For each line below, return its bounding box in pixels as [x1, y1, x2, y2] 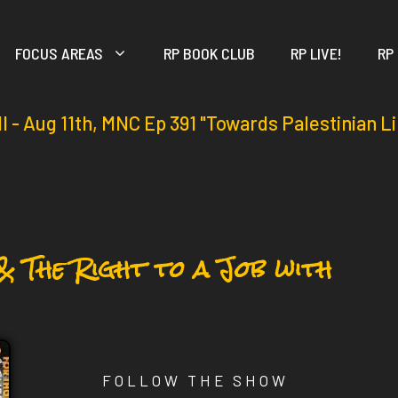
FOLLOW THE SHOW [101, 370, 289, 389]
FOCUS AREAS [15, 44, 104, 63]
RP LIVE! [291, 44, 343, 63]
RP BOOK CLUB [163, 44, 256, 63]
